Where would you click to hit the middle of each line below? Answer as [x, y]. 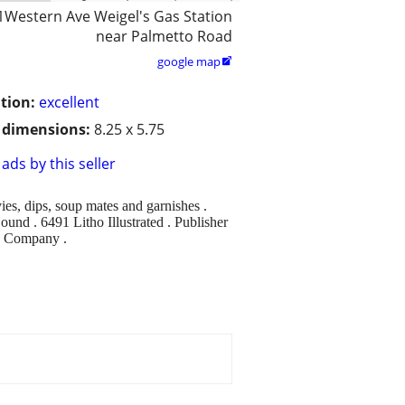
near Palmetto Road [164, 37]
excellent [69, 103]
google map [189, 62]
